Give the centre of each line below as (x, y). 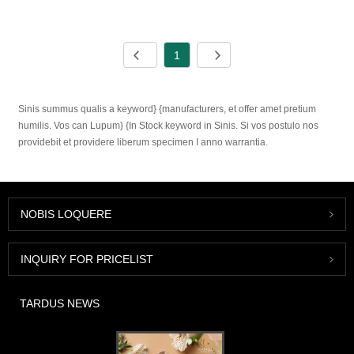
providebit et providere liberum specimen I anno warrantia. (143, 143)
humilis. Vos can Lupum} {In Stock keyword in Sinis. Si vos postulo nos (169, 126)
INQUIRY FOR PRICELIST (87, 259)
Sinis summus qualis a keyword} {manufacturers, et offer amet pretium (168, 109)
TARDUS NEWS (60, 303)
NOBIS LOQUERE (66, 214)
